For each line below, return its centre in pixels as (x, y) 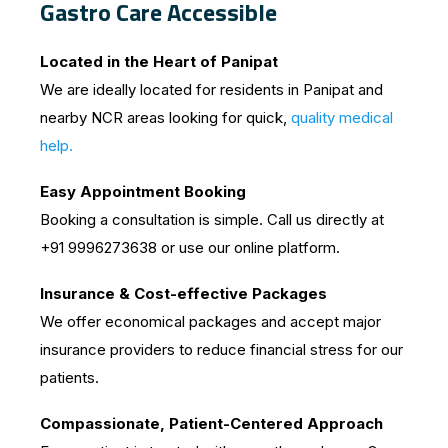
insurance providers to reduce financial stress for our (221, 349)
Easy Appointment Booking (143, 191)
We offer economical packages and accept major (210, 321)
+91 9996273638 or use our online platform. (190, 247)
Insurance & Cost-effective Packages (183, 293)
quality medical (342, 117)
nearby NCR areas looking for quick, (165, 117)
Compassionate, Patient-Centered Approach (211, 423)
